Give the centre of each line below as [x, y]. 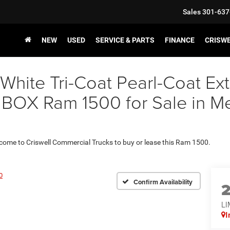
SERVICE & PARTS [125, 40]
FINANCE [180, 40]
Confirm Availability [163, 182]
